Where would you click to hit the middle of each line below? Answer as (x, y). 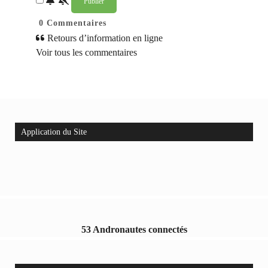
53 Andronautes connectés (134, 230)
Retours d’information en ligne (104, 38)
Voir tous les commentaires (86, 53)
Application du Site (54, 132)
